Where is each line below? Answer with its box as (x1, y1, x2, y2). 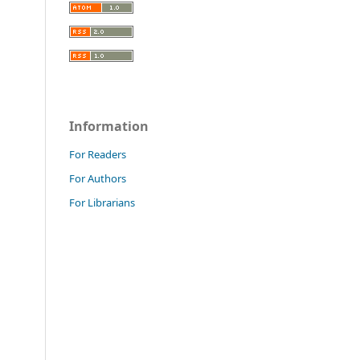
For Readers (69, 147, 126, 162)
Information (69, 117, 149, 136)
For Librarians (69, 195, 135, 211)
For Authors (69, 171, 126, 186)
